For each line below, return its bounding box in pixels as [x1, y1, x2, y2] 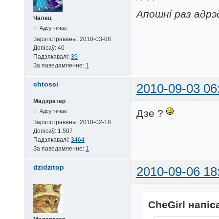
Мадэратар [33, 98, 66, 105]
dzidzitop [33, 163, 64, 172]
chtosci [33, 80, 58, 88]
